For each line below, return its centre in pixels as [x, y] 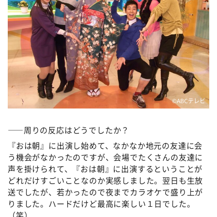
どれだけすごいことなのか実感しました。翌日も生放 [106, 180]
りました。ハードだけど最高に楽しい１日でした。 [101, 204]
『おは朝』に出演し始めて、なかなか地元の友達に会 [105, 146]
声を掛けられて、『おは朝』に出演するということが [105, 169]
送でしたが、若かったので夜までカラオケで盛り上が [106, 192]
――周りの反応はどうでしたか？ [69, 130]
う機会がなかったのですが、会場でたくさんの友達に [106, 157]
